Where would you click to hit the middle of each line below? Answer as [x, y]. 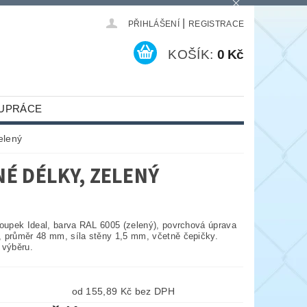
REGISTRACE [216, 24]
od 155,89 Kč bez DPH [155, 292]
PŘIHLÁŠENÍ [153, 24]
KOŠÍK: [191, 55]
